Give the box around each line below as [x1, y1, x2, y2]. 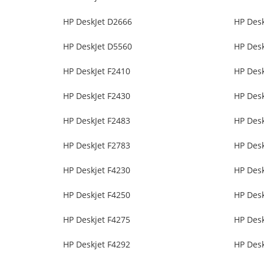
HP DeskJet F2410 [62, 65, 131, 77]
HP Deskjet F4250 [62, 189, 131, 201]
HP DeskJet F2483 [62, 115, 131, 127]
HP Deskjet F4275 [62, 214, 131, 226]
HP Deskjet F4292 [62, 239, 131, 250]
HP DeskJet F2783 [62, 140, 131, 151]
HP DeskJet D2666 [62, 16, 133, 28]
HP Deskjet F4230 [62, 164, 131, 176]
